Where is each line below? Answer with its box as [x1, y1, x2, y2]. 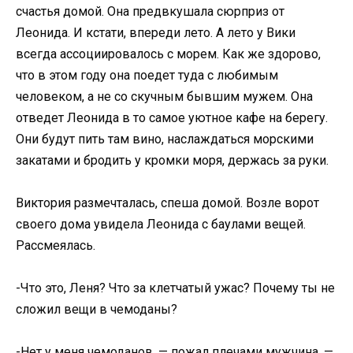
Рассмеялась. [16, 237, 95, 253]
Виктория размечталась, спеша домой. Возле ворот [16, 195, 319, 210]
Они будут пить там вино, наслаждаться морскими [16, 131, 314, 147]
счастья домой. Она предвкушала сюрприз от [16, 3, 284, 19]
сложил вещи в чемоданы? [16, 301, 177, 317]
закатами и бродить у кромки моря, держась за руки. [16, 152, 329, 168]
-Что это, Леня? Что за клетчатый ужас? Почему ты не [16, 280, 335, 295]
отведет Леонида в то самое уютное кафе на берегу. [16, 110, 328, 125]
